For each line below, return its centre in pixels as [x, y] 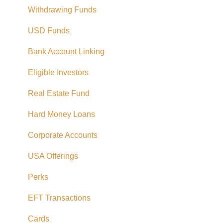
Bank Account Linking [66, 51]
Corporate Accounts [63, 135]
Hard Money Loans [61, 114]
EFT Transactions [59, 198]
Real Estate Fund [59, 93]
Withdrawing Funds [62, 9]
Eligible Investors [58, 72]
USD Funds [49, 30]
